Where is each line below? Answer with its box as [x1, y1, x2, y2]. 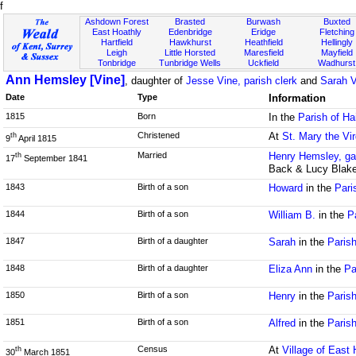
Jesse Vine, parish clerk [186, 75, 297, 87]
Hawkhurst [168, 37, 211, 47]
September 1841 [21, 153, 87, 163]
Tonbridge [98, 58, 137, 68]
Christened [137, 130, 180, 140]
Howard [269, 181, 304, 194]
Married [137, 149, 167, 160]
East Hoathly [92, 27, 142, 37]
